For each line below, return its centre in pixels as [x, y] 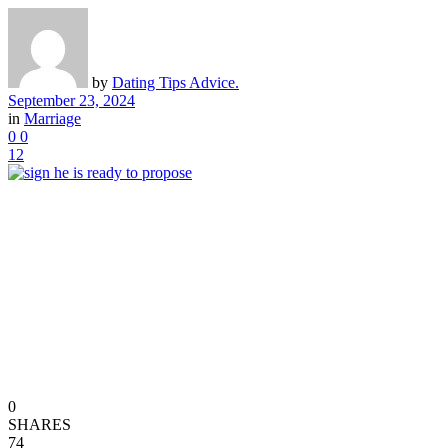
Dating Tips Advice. [175, 82]
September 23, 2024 [71, 100]
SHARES [39, 424]
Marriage [52, 118]
